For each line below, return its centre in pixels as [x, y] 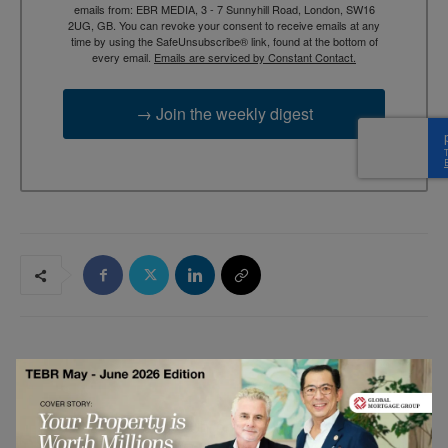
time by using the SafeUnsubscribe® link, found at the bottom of [224, 40]
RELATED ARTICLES [94, 375]
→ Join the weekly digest [224, 113]
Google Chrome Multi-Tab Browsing [264, 427]
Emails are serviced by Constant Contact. [255, 56]
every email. [123, 56]
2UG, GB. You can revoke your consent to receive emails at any [224, 24]
